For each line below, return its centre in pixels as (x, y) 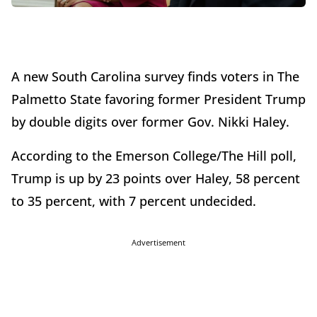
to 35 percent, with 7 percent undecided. (136, 201)
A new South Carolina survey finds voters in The (155, 77)
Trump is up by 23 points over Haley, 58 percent (156, 179)
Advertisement (158, 243)
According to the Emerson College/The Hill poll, (154, 156)
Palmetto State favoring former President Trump (158, 99)
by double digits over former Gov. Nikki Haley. (152, 122)
